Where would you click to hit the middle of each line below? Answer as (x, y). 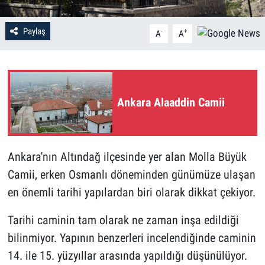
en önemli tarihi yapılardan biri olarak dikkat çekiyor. (131, 192)
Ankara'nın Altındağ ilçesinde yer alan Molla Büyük (127, 156)
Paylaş (34, 31)
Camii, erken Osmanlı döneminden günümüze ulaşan (131, 174)
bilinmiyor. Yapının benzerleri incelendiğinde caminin (132, 237)
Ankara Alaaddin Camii (171, 103)
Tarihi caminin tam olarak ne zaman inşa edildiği (123, 220)
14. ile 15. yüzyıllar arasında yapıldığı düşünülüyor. (127, 255)
